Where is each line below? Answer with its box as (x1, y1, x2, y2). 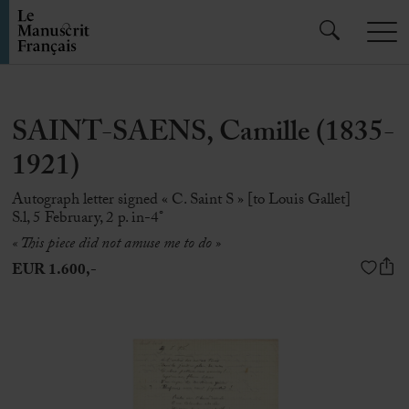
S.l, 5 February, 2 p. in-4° (12, 204, 164, 233)
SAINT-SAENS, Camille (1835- (12, 111, 395, 161)
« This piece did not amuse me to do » (12, 231, 222, 259)
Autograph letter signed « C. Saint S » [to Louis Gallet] (12, 186, 351, 215)
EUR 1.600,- (12, 257, 98, 286)
